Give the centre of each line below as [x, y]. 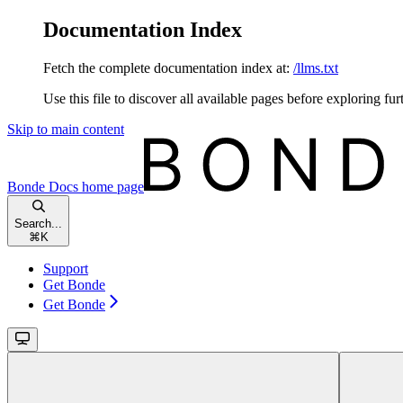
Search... [38, 223]
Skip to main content [66, 129]
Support [66, 268]
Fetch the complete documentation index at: [166, 67]
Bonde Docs [43, 186]
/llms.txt [316, 67]
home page [111, 186]
